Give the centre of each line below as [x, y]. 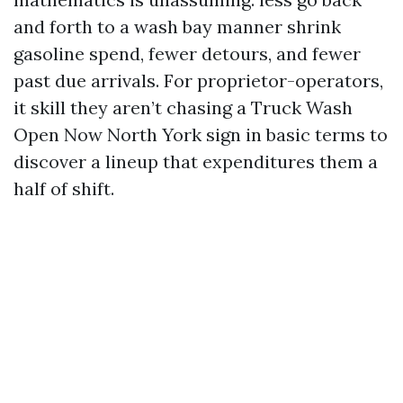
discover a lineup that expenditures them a [196, 161]
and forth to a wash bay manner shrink [177, 27]
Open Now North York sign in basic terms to [201, 134]
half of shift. [64, 188]
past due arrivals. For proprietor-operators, [198, 81]
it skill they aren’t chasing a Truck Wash [183, 107]
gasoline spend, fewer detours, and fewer [187, 54]
